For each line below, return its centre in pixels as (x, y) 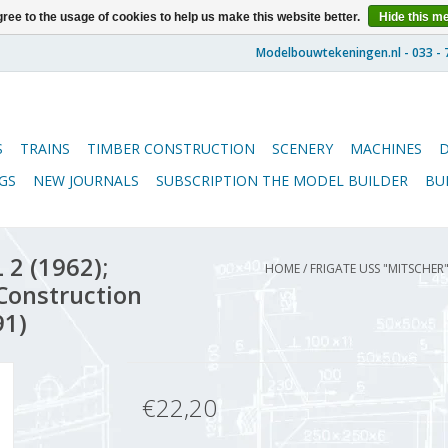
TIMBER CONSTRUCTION (171, 148)
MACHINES (386, 148)
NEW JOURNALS (86, 180)
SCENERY (302, 148)
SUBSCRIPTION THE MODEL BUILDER (282, 180)
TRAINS (45, 148)
